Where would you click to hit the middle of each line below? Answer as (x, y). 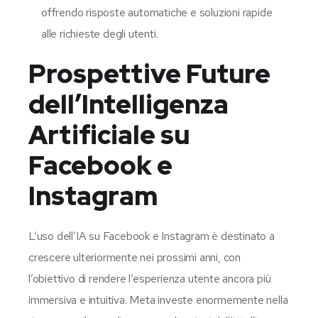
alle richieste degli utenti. (100, 33)
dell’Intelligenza (128, 104)
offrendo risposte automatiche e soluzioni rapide (157, 12)
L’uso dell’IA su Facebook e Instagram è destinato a (152, 236)
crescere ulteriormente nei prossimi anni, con (135, 257)
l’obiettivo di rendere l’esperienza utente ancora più (150, 278)
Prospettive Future (149, 73)
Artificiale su (109, 135)
